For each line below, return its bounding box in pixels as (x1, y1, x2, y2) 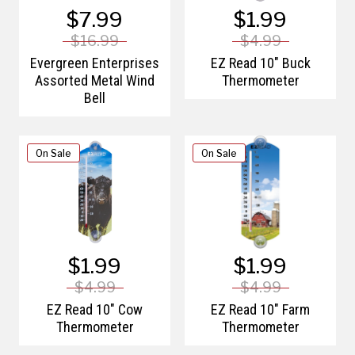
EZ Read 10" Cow (47, 300, 143, 319)
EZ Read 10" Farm (211, 300, 310, 319)
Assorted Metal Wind (35, 71, 155, 90)
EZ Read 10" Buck (210, 53, 311, 72)
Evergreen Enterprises (30, 53, 159, 72)
